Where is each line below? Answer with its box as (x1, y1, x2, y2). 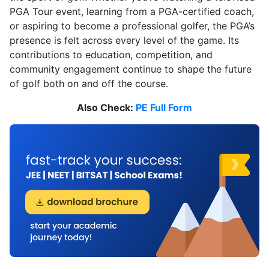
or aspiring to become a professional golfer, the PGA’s (10, 20, 255, 32)
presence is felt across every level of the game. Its (10, 34, 239, 47)
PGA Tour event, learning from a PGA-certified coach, (10, 5, 254, 18)
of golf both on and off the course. (10, 77, 168, 90)
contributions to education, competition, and (10, 49, 213, 61)
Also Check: (77, 101, 136, 114)
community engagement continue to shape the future (10, 63, 252, 76)
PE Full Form (136, 101, 192, 114)
